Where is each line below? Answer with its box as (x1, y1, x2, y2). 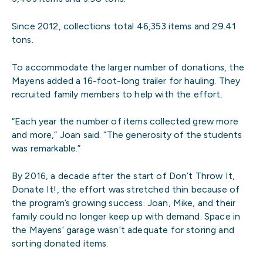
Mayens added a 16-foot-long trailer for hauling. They (12, 75, 241, 86)
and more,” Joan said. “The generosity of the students (12, 129, 242, 141)
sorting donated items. (12, 237, 109, 249)
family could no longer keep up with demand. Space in (12, 210, 241, 222)
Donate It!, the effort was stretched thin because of (12, 183, 240, 195)
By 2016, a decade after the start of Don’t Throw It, (12, 170, 235, 181)
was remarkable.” (12, 143, 81, 154)
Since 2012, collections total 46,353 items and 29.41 (12, 20, 237, 32)
